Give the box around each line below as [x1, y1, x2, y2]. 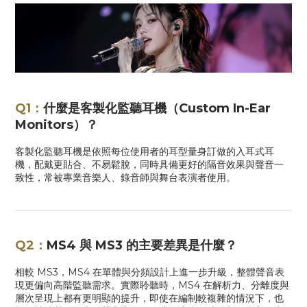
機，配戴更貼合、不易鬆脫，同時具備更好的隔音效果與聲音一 [15, 158, 284, 171]
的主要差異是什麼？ [126, 238, 237, 254]
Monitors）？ [15, 117, 98, 133]
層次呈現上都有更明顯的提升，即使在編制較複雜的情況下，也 [15, 292, 284, 305]
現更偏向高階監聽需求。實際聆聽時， [15, 279, 178, 292]
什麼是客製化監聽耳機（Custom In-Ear [43, 101, 271, 116]
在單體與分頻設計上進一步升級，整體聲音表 [93, 266, 284, 279]
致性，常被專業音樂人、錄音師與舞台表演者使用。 [15, 171, 236, 184]
